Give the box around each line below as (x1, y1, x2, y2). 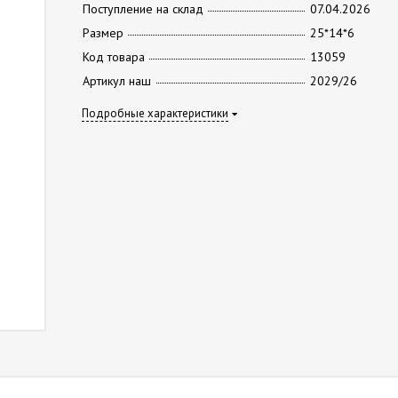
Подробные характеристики (81, 106, 228, 121)
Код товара (82, 49, 145, 65)
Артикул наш (82, 73, 151, 89)
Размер (82, 25, 123, 41)
